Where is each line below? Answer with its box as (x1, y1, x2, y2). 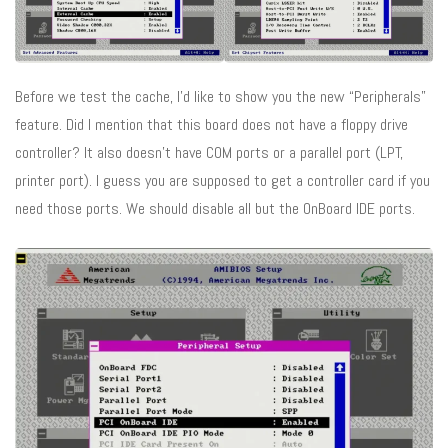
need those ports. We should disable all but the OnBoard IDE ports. (15, 197, 415, 219)
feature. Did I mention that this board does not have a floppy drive (15, 113, 408, 135)
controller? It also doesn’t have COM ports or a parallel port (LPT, (15, 141, 403, 163)
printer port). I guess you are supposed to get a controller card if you (15, 169, 430, 191)
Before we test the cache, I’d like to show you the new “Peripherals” (15, 85, 426, 107)
